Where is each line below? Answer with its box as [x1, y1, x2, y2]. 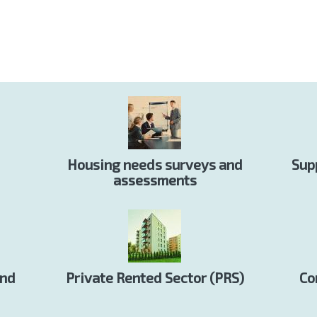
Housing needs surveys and [67, 156, 243, 173]
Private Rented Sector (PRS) [65, 269, 244, 287]
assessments [113, 171, 197, 189]
